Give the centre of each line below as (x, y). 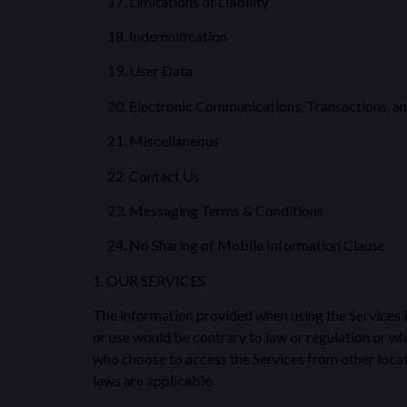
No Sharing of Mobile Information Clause (257, 245)
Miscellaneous (174, 141)
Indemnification (178, 35)
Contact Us (164, 175)
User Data (161, 71)
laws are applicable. (154, 381)
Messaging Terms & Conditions (226, 210)
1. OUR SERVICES (149, 280)
